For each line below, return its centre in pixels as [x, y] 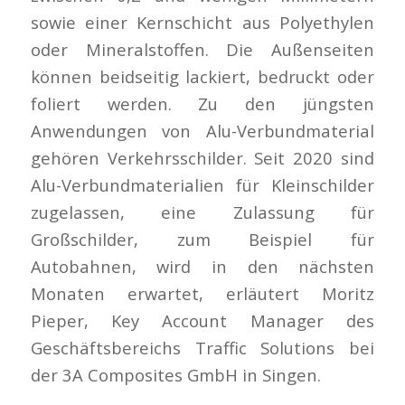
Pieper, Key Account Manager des [202, 321]
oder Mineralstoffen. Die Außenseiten [202, 50]
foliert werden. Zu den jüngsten [202, 104]
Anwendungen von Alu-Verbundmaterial [202, 131]
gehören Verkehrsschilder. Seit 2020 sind [202, 158]
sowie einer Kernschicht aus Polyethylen [202, 23]
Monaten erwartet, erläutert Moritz [202, 294]
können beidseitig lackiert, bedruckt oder [202, 77]
